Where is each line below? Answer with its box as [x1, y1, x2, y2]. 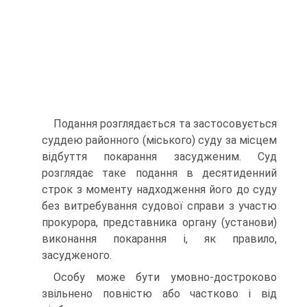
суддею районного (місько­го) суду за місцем [42, 134, 277, 147]
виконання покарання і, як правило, [42, 232, 277, 245]
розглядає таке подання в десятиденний [42, 167, 277, 180]
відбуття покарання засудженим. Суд [42, 150, 277, 163]
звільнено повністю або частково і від [42, 287, 277, 300]
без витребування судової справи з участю [42, 199, 277, 212]
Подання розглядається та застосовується [53, 117, 277, 130]
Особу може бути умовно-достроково [53, 271, 277, 284]
